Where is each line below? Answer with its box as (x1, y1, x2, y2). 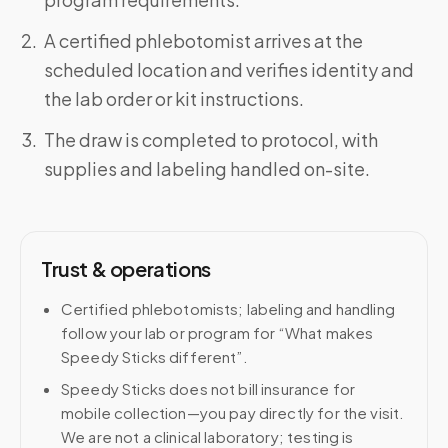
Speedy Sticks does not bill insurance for (61, 379, 356, 398)
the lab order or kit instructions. (44, 87, 304, 110)
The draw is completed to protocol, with (44, 128, 378, 151)
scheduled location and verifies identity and (44, 58, 414, 81)
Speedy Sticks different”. (61, 347, 248, 366)
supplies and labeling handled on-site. (44, 157, 370, 180)
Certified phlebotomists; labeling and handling (61, 299, 395, 318)
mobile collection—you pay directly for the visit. (61, 403, 405, 422)
